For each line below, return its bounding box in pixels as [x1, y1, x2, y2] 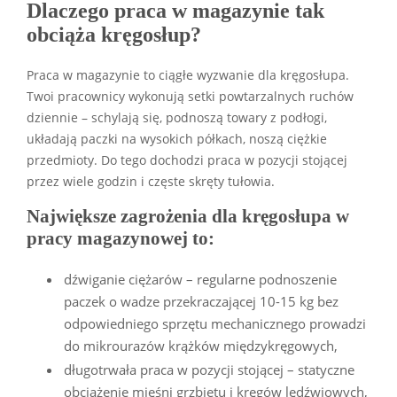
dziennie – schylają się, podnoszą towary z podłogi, [27, 109, 327, 126]
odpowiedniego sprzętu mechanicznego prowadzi [64, 314, 366, 332]
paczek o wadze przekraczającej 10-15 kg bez [64, 292, 339, 310]
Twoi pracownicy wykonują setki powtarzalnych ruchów [27, 88, 354, 105]
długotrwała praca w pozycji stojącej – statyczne [64, 360, 354, 378]
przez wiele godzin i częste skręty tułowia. [27, 173, 275, 190]
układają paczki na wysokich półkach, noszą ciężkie [27, 130, 327, 147]
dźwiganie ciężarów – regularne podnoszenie [64, 269, 337, 288]
